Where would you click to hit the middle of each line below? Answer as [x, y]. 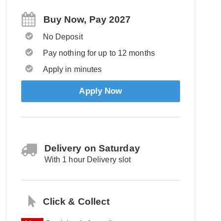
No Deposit [63, 37]
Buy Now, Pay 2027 [87, 19]
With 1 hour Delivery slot [88, 160]
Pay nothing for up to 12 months [99, 53]
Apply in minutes [72, 69]
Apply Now [101, 91]
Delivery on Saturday [92, 148]
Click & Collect [76, 202]
